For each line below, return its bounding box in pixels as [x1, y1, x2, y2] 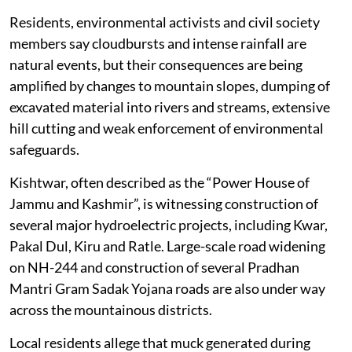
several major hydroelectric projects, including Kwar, [9, 247, 328, 265]
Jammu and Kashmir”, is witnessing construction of [9, 225, 318, 244]
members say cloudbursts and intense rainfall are [9, 65, 306, 83]
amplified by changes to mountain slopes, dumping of [9, 108, 330, 126]
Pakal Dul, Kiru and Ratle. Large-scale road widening [9, 268, 325, 286]
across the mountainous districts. [9, 332, 212, 350]
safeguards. [9, 171, 79, 189]
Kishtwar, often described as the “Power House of [9, 204, 310, 222]
